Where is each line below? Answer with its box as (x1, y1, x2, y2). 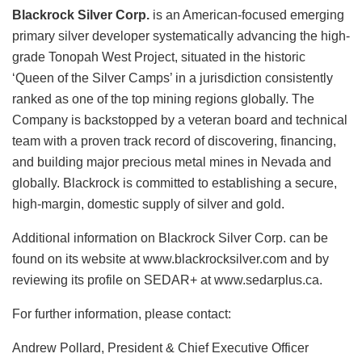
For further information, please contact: (12, 306, 231, 321)
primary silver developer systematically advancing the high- (12, 28, 350, 43)
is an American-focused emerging (149, 7, 344, 22)
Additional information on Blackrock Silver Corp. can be (12, 230, 328, 245)
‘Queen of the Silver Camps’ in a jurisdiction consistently (12, 70, 333, 85)
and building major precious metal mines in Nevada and (12, 154, 331, 169)
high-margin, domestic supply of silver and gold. (12, 196, 284, 211)
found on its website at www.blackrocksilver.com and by (12, 251, 329, 266)
